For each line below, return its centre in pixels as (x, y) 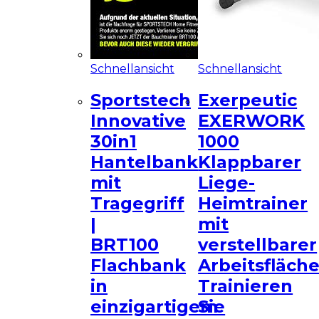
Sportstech (141, 100)
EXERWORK (252, 121)
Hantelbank (145, 162)
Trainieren (246, 286)
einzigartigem (155, 307)
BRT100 (125, 245)
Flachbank (138, 266)
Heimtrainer (253, 204)
